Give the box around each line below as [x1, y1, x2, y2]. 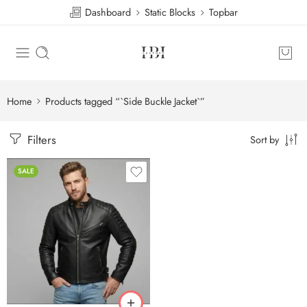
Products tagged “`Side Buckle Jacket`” [45, 93, 205, 108]
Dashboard [82, 5, 131, 19]
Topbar [209, 5, 238, 19]
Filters [24, 132, 56, 148]
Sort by [250, 132, 279, 147]
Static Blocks [145, 5, 195, 19]
